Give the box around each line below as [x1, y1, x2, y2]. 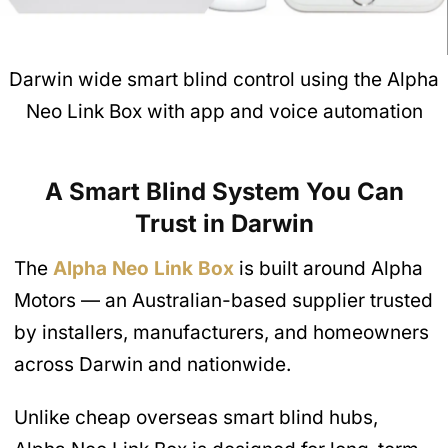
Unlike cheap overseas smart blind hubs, [14, 406, 378, 430]
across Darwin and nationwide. [14, 353, 291, 377]
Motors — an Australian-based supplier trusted [14, 289, 433, 313]
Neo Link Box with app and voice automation [25, 100, 423, 124]
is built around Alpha [234, 257, 423, 281]
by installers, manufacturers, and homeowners [14, 321, 429, 345]
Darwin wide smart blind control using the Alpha [9, 68, 439, 92]
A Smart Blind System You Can [44, 177, 404, 207]
